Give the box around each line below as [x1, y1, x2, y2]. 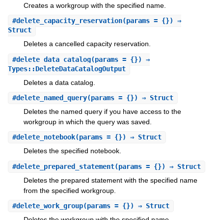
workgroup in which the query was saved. [23, 118, 152, 126]
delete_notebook [16, 133, 75, 141]
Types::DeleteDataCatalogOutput [7, 64, 126, 73]
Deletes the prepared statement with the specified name [23, 176, 197, 184]
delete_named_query [16, 94, 87, 102]
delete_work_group [16, 202, 83, 210]
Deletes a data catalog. [23, 78, 95, 86]
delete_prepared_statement [16, 162, 114, 170]
